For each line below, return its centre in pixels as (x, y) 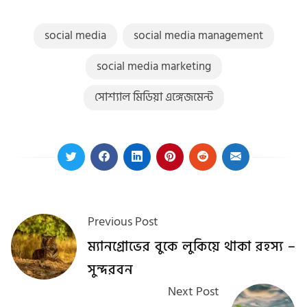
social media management (198, 35)
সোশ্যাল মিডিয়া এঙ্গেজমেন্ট (153, 97)
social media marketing (153, 66)
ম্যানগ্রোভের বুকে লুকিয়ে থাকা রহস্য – (192, 246)
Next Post (194, 291)
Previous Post (123, 221)
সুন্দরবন (110, 270)
